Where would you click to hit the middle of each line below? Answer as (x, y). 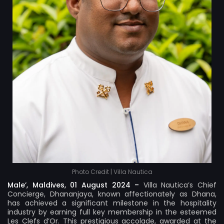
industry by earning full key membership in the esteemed (112, 212)
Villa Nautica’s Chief (180, 185)
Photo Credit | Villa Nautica (112, 171)
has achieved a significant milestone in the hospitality (112, 203)
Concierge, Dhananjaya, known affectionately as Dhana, (112, 194)
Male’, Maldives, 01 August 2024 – (75, 185)
